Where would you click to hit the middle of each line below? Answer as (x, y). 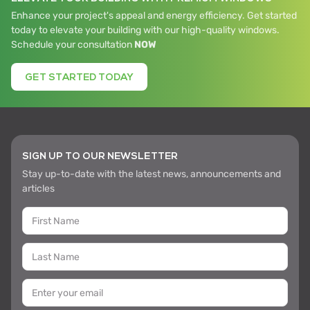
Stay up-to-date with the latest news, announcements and (152, 174)
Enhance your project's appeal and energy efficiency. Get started (154, 16)
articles (38, 189)
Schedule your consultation (73, 45)
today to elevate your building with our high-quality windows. (145, 30)
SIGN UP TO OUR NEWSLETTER (100, 156)
